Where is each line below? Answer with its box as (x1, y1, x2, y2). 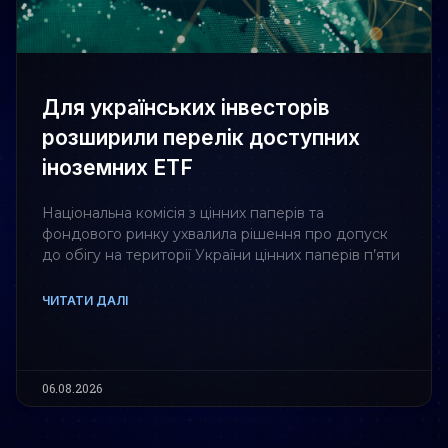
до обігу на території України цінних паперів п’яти (42, 246, 400, 265)
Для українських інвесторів (42, 95, 330, 121)
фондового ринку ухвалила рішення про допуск (42, 225, 388, 244)
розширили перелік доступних (42, 125, 360, 151)
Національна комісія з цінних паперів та (42, 204, 324, 223)
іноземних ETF (42, 155, 193, 181)
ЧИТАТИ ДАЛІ (42, 293, 128, 309)
